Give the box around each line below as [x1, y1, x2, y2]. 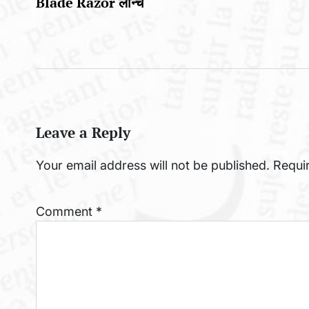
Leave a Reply [36, 122, 130, 142]
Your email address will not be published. [36, 157, 270, 172]
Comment [36, 203, 96, 219]
